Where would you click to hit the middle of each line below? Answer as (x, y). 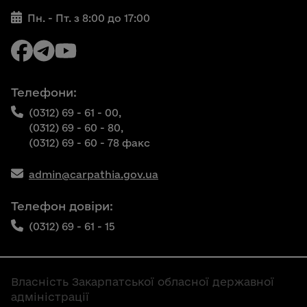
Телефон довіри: (62, 206)
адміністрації (50, 297)
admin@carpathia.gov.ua (94, 174)
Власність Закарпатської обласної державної (143, 282)
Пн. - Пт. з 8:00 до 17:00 (88, 18)
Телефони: (44, 92)
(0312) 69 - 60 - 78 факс (89, 143)
